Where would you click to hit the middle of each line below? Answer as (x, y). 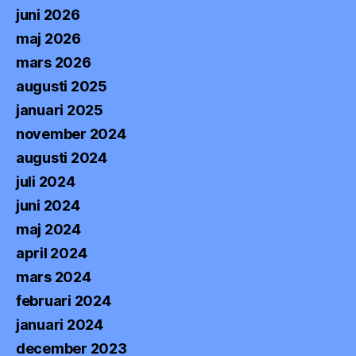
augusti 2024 (62, 157)
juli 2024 (46, 181)
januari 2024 (60, 324)
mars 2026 (54, 62)
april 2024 (52, 253)
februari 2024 (64, 300)
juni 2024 (48, 205)
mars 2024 (54, 277)
